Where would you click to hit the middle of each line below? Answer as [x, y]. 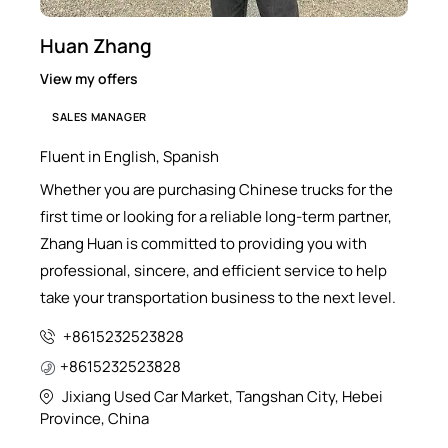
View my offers [89, 79]
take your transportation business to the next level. [218, 297]
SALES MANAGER [99, 116]
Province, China [94, 418]
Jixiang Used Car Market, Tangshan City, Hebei [222, 396]
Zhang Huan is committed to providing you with [203, 243]
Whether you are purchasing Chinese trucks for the [216, 189]
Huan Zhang [96, 46]
